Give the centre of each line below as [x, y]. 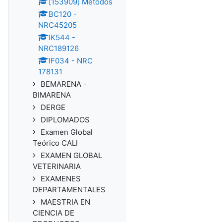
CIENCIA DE [54, 213]
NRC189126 [58, 48]
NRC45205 [57, 25]
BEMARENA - [64, 84]
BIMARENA [52, 95]
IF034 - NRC [71, 61]
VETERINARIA [57, 166]
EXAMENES [61, 179]
